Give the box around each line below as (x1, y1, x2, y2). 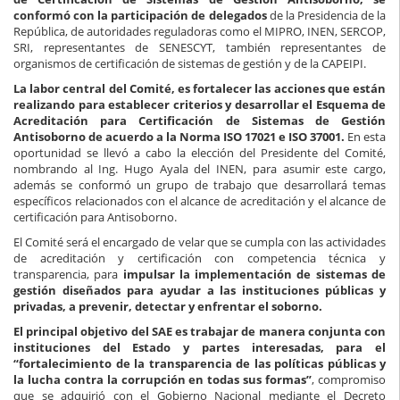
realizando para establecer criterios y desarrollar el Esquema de (13, 96, 386, 112)
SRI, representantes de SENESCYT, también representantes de (13, 38, 386, 55)
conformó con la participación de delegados (13, 6, 267, 23)
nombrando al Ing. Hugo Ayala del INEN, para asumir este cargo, (13, 160, 386, 177)
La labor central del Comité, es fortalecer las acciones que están (13, 79, 386, 96)
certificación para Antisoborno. (13, 208, 177, 225)
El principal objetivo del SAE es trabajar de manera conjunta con (13, 322, 386, 339)
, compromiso (312, 371, 387, 387)
